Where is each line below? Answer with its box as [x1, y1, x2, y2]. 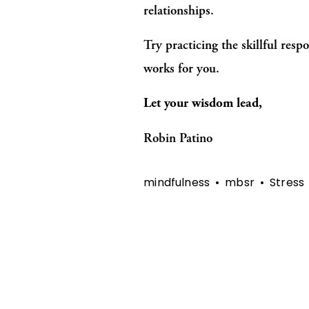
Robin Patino [143, 130, 213, 146]
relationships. [143, 2, 215, 18]
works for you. [143, 60, 220, 76]
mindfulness [143, 175, 210, 191]
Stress [270, 175, 305, 191]
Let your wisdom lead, [143, 94, 263, 111]
